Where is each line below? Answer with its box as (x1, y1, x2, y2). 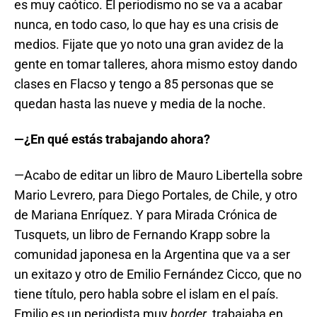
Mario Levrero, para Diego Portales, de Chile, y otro (14, 187, 297, 202)
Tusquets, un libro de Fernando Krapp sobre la (14, 226, 270, 242)
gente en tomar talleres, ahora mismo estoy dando (14, 56, 297, 71)
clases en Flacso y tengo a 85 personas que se (14, 76, 274, 91)
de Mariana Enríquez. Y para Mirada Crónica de (14, 207, 277, 222)
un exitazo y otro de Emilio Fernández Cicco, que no (14, 266, 301, 282)
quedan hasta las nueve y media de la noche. (14, 96, 266, 111)
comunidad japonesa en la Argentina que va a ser (14, 246, 290, 262)
